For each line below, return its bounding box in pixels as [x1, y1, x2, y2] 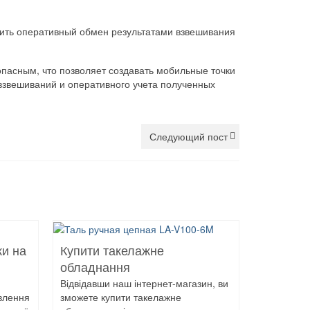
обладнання [60, 261, 130, 275]
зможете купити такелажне [60, 290, 181, 304]
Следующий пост [149, 129, 228, 144]
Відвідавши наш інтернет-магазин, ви [60, 276, 228, 291]
